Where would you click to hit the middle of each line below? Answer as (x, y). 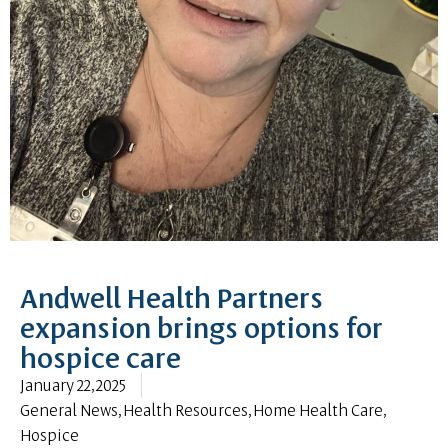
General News (69, 409)
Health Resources (185, 409)
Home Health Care (318, 409)
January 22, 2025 (73, 384)
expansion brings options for (201, 327)
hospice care (100, 357)
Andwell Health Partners (171, 297)
